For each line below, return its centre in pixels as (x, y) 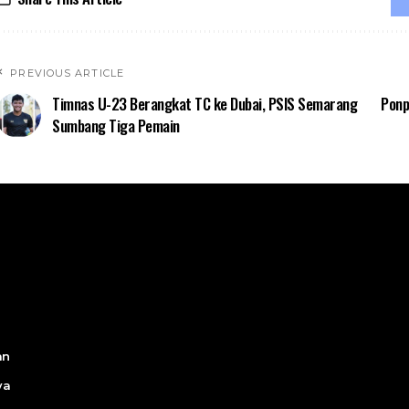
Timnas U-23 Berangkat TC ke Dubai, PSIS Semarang (205, 104)
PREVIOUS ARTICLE (67, 73)
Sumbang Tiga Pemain (116, 126)
